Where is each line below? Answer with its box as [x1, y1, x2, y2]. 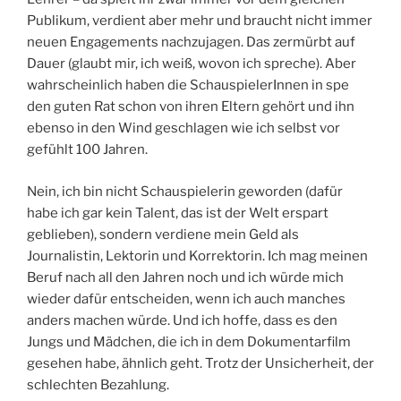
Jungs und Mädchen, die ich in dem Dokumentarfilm [27, 333, 351, 350]
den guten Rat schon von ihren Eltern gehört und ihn [27, 98, 354, 115]
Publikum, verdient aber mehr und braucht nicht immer [27, 13, 372, 30]
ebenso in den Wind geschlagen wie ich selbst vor [27, 120, 340, 137]
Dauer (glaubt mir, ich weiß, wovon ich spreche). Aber [27, 55, 356, 73]
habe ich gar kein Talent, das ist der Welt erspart [27, 204, 328, 221]
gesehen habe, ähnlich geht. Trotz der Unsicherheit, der [27, 354, 374, 371]
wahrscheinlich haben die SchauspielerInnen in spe [27, 77, 349, 94]
